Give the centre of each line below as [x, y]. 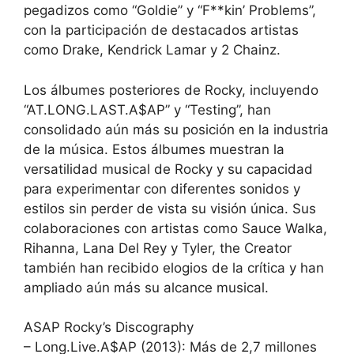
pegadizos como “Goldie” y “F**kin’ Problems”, [170, 11]
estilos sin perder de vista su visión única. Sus [170, 208]
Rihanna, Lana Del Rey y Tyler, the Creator [158, 248]
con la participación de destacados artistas [161, 30]
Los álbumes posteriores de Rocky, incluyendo [171, 90]
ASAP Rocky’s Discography [109, 328]
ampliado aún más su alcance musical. [146, 287]
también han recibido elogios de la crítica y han [174, 267]
